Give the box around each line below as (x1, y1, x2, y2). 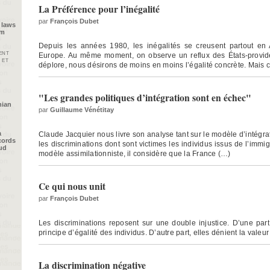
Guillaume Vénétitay (50, 106, 114, 114)
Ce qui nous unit (39, 179, 105, 193)
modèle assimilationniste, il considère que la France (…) (39, 149, 231, 159)
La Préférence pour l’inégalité (39, 2, 160, 16)
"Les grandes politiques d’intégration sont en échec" (39, 91, 251, 105)
